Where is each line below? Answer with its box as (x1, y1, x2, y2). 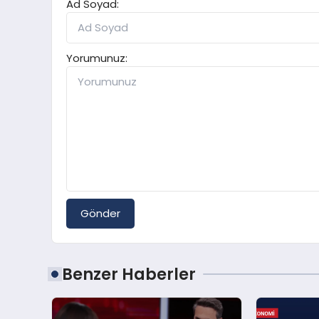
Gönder (80, 205, 120, 221)
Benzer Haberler (62, 262, 196, 286)
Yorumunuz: (66, 50, 127, 66)
